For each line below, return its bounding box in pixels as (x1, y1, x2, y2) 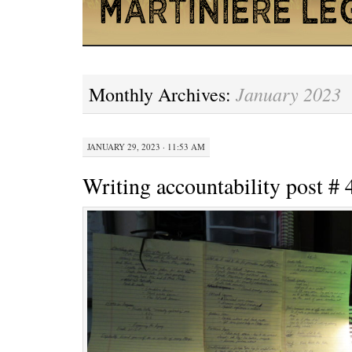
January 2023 (236, 81, 341, 106)
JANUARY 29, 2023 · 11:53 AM (87, 141, 205, 152)
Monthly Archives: (89, 82, 236, 107)
